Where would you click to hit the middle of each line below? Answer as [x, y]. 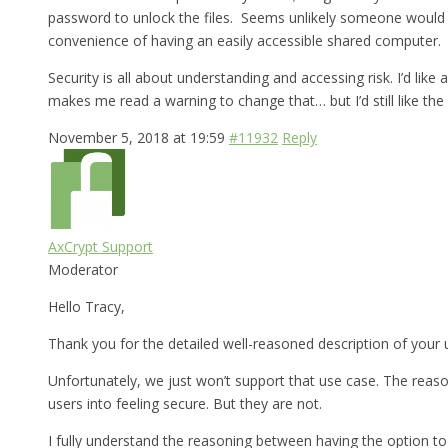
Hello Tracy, [86, 306]
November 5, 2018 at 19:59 [136, 137]
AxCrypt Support [100, 246]
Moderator [83, 269]
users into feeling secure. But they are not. [185, 403]
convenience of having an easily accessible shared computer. [244, 40]
